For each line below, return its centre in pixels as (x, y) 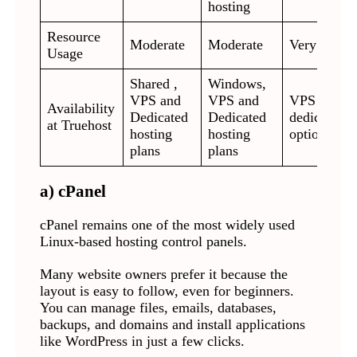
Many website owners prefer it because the (163, 275)
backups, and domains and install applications (172, 325)
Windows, (237, 84)
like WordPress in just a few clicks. (142, 341)
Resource (74, 37)
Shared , (154, 84)
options (311, 134)
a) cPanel (73, 192)
